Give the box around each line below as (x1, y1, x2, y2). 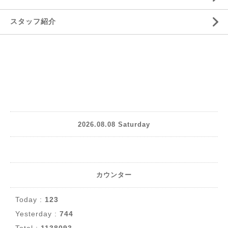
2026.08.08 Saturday (78, 120, 150, 128)
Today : (15, 195, 45, 204)
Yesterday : (15, 210, 60, 218)
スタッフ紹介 (10, 17, 56, 25)
